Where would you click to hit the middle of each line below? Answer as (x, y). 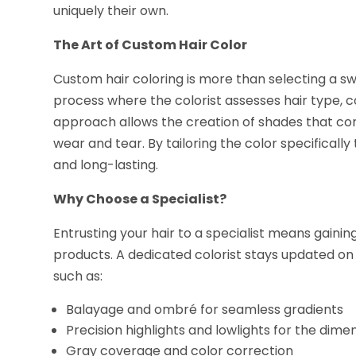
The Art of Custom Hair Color (151, 45)
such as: (78, 277)
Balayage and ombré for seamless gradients (205, 310)
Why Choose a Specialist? (140, 199)
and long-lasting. (106, 165)
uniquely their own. (111, 11)
